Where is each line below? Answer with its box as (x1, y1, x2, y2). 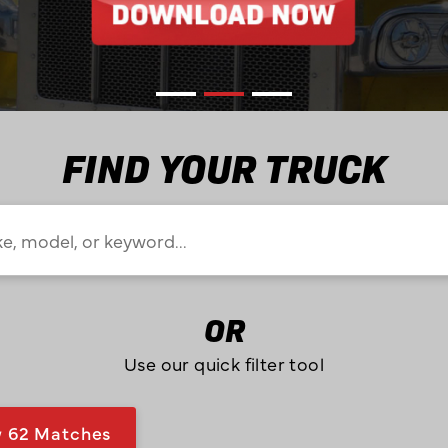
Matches (34, 419, 112, 445)
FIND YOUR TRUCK (62, 137, 386, 194)
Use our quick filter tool (123, 351, 325, 377)
